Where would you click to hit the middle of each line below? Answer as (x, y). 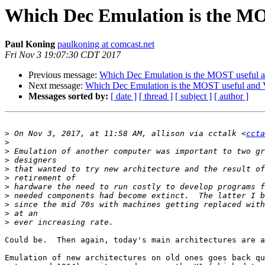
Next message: (57, 86)
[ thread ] (156, 96)
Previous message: (64, 75)
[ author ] (231, 96)
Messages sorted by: (68, 96)
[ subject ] (193, 96)
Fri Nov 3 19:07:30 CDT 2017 (63, 55)
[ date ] (124, 96)
